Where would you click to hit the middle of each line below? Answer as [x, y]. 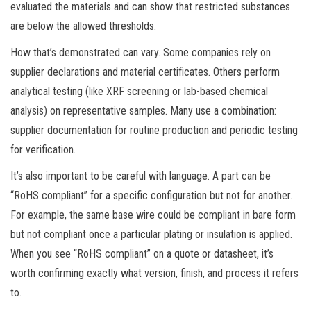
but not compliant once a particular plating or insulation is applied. [151, 234]
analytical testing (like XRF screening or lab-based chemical [139, 91]
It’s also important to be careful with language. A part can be [141, 176]
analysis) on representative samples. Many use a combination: [143, 110]
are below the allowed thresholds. [83, 26]
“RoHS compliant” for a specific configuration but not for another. [151, 195]
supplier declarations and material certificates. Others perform [145, 72]
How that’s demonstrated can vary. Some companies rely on [141, 52]
